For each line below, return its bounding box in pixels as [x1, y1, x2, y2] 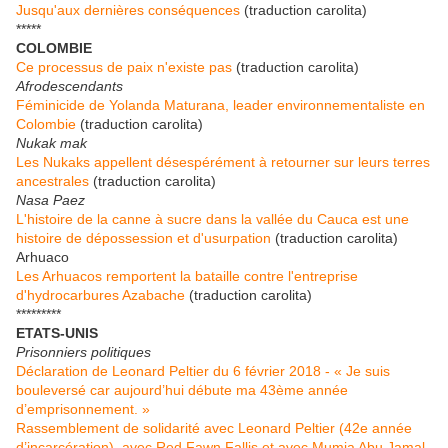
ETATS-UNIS [16, 325, 98, 342]
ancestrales [16, 173, 89, 190]
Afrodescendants [16, 78, 123, 95]
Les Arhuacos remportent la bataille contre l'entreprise [16, 268, 358, 285]
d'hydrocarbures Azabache [16, 287, 185, 304]
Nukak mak [16, 135, 87, 152]
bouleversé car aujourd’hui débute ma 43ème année [16, 382, 348, 399]
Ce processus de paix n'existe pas [16, 59, 232, 76]
